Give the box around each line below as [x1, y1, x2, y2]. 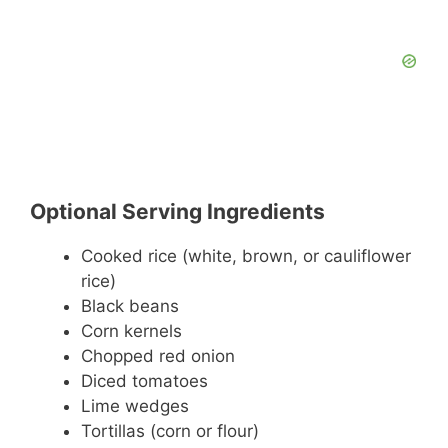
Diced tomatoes [81, 370, 208, 391]
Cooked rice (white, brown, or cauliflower [81, 245, 411, 266]
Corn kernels [81, 320, 182, 341]
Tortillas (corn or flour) [81, 420, 259, 441]
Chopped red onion [81, 345, 235, 366]
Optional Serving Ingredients [30, 198, 325, 224]
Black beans [81, 295, 179, 316]
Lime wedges [81, 395, 189, 416]
